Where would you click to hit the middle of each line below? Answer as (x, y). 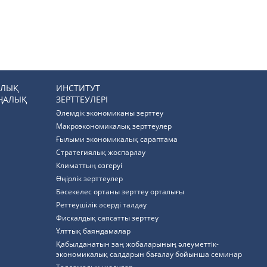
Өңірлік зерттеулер (89, 178)
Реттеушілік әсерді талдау (101, 205)
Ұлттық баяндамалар (93, 231)
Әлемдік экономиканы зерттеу (110, 113)
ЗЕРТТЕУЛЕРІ (82, 99)
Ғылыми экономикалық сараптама (117, 139)
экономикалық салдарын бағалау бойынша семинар (149, 254)
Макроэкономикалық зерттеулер (114, 126)
